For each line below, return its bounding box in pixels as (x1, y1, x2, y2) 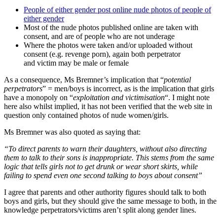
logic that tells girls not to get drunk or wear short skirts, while (4, 162, 198, 171)
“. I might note (165, 93, 210, 102)
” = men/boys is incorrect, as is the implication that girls (42, 84, 214, 93)
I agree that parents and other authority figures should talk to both (4, 187, 206, 196)
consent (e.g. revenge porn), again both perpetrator (24, 49, 181, 58)
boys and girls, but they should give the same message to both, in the (4, 196, 217, 205)
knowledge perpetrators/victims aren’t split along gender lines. (4, 205, 196, 214)
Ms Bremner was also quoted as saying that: (4, 127, 141, 136)
